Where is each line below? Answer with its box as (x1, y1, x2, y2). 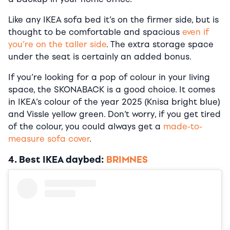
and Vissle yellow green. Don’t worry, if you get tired (8, 109, 221, 119)
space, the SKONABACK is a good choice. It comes (8, 84, 215, 94)
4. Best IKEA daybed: (8, 154, 106, 165)
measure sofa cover (8, 133, 89, 144)
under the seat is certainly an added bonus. (8, 51, 191, 62)
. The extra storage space (106, 39, 214, 49)
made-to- (163, 121, 202, 131)
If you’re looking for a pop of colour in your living (8, 72, 210, 82)
